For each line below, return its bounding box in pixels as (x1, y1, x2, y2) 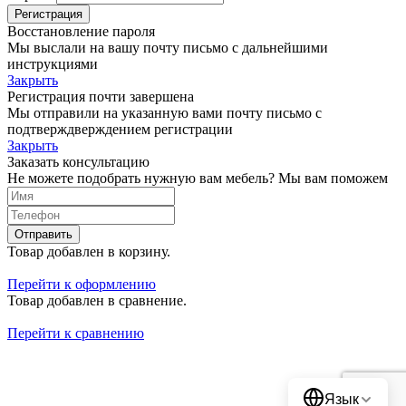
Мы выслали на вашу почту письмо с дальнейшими (7, 40, 328, 56)
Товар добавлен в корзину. (7, 244, 170, 260)
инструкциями (7, 56, 98, 72)
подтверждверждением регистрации (7, 121, 233, 138)
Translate (336, 350, 388, 365)
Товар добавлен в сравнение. (7, 293, 187, 309)
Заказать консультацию (7, 154, 150, 170)
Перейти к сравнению (7, 325, 144, 342)
